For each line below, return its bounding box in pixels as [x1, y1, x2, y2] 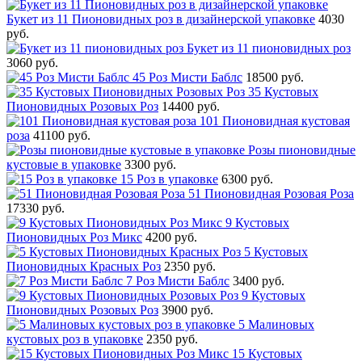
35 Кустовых [248, 84, 318, 99]
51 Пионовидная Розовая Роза [188, 186, 354, 200]
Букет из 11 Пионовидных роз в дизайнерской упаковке [6, 11, 315, 26]
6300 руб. [221, 171, 273, 186]
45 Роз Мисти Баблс [133, 69, 242, 84]
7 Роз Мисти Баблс [126, 273, 229, 288]
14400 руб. [162, 99, 220, 113]
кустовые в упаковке [6, 157, 121, 171]
